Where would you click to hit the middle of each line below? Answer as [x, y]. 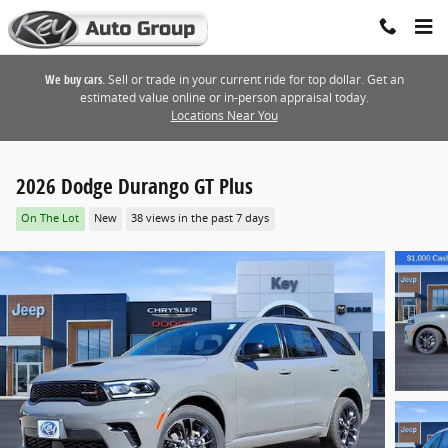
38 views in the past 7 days [200, 218]
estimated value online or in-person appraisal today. [224, 97]
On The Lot [50, 218]
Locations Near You [224, 115]
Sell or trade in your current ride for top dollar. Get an [254, 79]
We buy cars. [74, 79]
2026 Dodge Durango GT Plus [134, 186]
